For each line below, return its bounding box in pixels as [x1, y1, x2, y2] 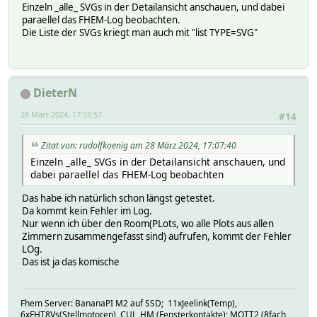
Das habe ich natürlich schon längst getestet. [22, 192, 215, 205]
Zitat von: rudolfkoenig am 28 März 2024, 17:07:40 [41, 139, 236, 152]
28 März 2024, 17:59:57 [21, 109, 102, 120]
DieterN [33, 85, 77, 101]
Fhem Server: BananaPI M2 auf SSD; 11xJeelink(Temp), [21, 297, 237, 310]
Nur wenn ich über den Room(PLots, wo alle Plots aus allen [22, 217, 274, 231]
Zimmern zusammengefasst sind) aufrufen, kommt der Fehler [22, 230, 292, 243]
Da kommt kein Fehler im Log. [22, 204, 152, 218]
